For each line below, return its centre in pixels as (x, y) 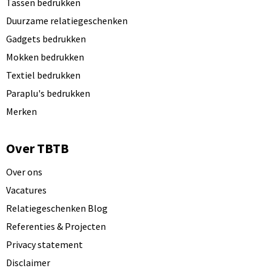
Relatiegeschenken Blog (57, 208)
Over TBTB (37, 149)
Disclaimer (28, 263)
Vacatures (26, 190)
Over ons (24, 172)
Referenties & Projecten (56, 227)
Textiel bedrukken (43, 75)
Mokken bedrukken (45, 57)
